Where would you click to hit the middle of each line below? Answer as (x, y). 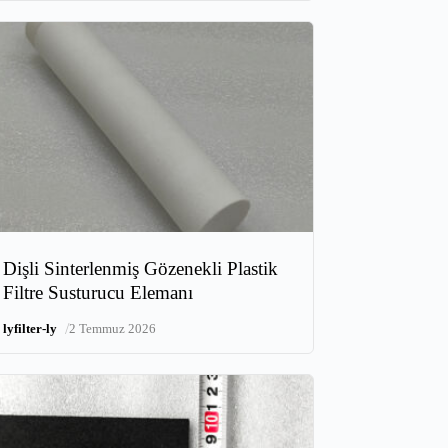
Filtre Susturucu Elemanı (98, 293)
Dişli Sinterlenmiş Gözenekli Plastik (141, 269)
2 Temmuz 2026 (113, 329)
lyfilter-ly (30, 329)
